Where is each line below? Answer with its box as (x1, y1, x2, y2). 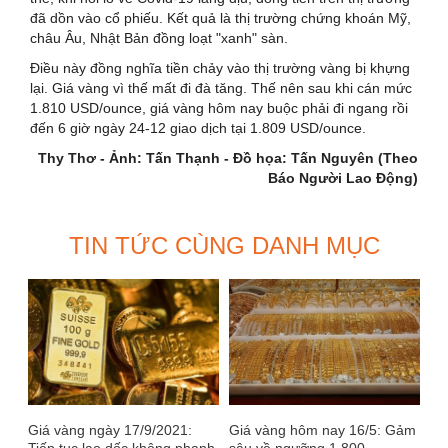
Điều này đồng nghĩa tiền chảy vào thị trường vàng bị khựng (30, 59, 410, 76)
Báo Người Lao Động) (268, 169, 418, 186)
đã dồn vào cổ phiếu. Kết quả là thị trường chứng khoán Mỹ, (30, 9, 411, 26)
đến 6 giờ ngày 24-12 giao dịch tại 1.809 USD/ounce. (30, 119, 366, 136)
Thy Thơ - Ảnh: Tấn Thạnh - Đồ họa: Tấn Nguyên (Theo (38, 149, 418, 166)
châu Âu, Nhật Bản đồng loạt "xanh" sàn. (30, 29, 288, 46)
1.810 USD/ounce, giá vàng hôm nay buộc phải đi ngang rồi (30, 99, 408, 116)
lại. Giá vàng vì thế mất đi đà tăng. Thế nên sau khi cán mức (30, 79, 412, 96)
